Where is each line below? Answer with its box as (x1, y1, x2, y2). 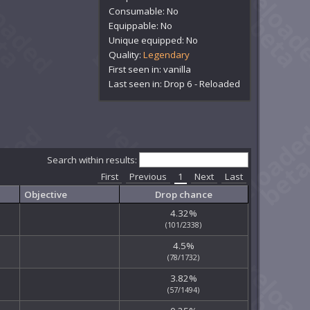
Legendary (143, 48, 190, 61)
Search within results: (46, 154, 139, 167)
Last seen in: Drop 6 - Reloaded (109, 77, 241, 90)
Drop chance (154, 188, 212, 201)
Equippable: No (109, 19, 173, 32)
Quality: (109, 48, 144, 61)
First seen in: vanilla (109, 62, 192, 75)
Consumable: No (109, 4, 179, 17)
